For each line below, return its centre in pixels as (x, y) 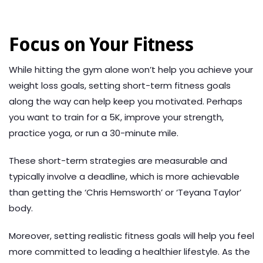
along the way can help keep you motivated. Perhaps (126, 102)
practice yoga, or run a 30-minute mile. (94, 133)
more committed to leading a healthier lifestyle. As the (129, 252)
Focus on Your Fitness (101, 45)
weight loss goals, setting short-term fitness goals (120, 86)
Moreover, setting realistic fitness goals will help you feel (131, 236)
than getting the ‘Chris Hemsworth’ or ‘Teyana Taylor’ (125, 193)
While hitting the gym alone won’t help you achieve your (131, 70)
